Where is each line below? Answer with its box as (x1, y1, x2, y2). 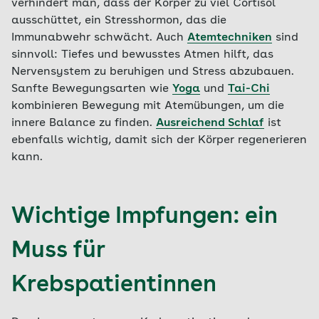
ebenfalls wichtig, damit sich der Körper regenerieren (11, 135, 307, 146)
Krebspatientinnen (11, 274, 216, 297)
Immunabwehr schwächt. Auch (11, 32, 187, 43)
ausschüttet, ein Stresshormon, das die (11, 15, 226, 26)
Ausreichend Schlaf (156, 117, 264, 129)
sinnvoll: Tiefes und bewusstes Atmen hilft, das (11, 49, 273, 61)
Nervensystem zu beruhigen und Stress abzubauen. (11, 66, 294, 78)
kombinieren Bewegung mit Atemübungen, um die (11, 100, 284, 112)
